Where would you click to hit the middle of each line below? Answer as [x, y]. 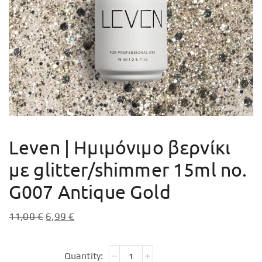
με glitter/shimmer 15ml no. [128, 169]
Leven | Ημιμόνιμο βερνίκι [120, 147]
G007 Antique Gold [90, 192]
